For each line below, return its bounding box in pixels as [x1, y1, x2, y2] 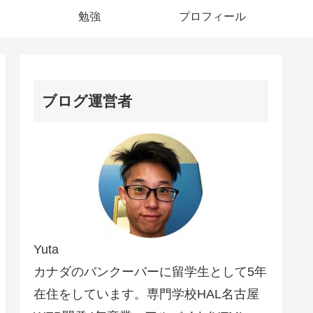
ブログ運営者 [42, 92, 132, 109]
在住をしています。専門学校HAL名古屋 [34, 286, 259, 301]
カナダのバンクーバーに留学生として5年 [34, 264, 267, 279]
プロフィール [179, 10, 246, 22]
